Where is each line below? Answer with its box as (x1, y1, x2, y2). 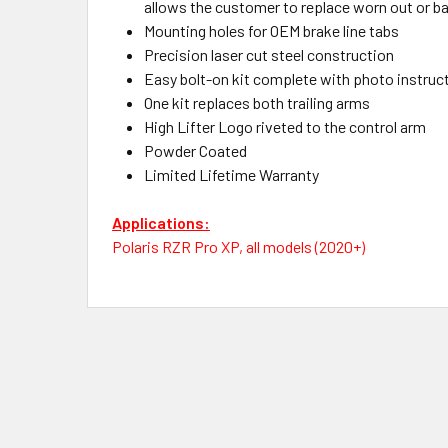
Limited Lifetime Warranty (144, 165, 319, 184)
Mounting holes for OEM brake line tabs (144, 21, 399, 40)
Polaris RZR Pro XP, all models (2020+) (112, 237, 365, 256)
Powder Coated (144, 141, 247, 160)
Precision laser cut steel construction (144, 45, 394, 64)
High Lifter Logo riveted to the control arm (144, 117, 426, 136)
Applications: (112, 213, 210, 232)
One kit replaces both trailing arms (144, 93, 370, 112)
